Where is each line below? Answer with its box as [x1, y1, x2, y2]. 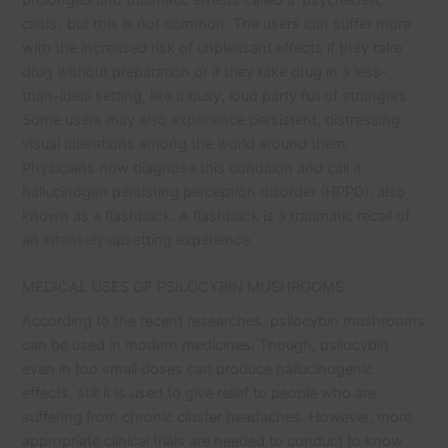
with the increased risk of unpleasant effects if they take [22, 38, 403, 57]
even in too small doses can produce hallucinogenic [22, 360, 374, 379]
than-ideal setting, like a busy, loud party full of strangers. [22, 86, 412, 105]
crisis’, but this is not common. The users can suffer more [22, 14, 412, 33]
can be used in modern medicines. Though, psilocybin [22, 336, 390, 355]
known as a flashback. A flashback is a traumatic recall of [22, 206, 411, 225]
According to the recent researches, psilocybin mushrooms [22, 312, 426, 331]
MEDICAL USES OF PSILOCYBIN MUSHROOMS [22, 278, 349, 297]
